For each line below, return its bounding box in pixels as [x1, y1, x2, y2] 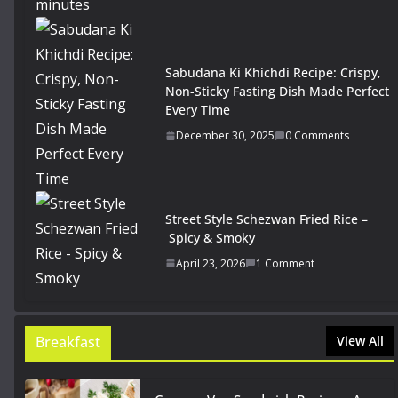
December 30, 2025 [176, 128, 275, 144]
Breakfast [36, 332, 100, 353]
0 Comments [285, 128, 349, 144]
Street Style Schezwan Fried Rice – [165, 210, 368, 227]
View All [337, 332, 384, 350]
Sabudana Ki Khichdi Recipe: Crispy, [165, 64, 381, 82]
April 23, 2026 [176, 255, 245, 271]
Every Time [165, 101, 230, 119]
